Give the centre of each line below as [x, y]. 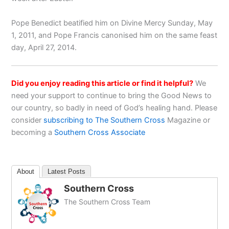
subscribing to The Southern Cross [105, 120]
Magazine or [188, 120]
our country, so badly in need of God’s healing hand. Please [114, 108]
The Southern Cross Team [107, 202]
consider [28, 120]
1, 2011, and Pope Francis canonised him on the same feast [114, 35]
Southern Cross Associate [101, 132]
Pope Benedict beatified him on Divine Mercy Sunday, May [112, 23]
